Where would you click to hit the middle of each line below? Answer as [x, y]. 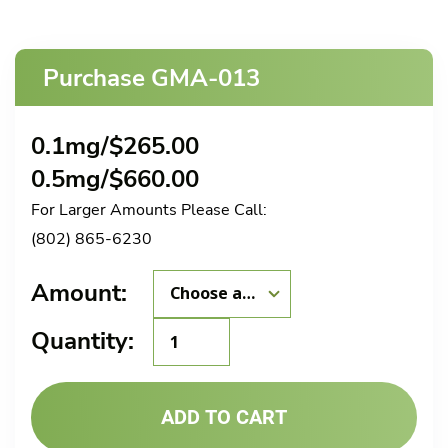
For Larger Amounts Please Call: [149, 209]
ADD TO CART [224, 416]
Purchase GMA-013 [151, 78]
